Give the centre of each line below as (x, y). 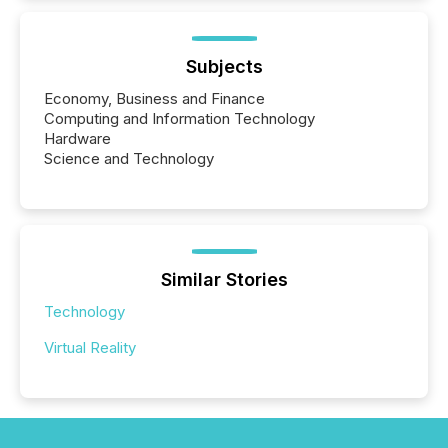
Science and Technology (129, 159)
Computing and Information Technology (179, 119)
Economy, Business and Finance (154, 99)
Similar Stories (224, 280)
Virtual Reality (90, 348)
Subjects (224, 67)
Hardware (77, 139)
